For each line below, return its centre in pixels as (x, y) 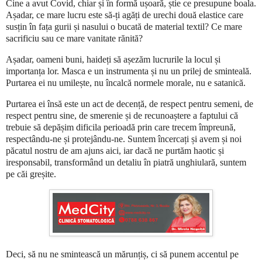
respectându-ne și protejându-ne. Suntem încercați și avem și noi (124, 139)
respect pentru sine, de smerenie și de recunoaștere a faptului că (122, 115)
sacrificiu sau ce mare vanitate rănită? (74, 38)
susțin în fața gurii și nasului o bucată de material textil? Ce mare (124, 26)
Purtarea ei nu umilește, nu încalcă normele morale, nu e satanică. (126, 82)
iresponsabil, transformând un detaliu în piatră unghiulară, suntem (126, 162)
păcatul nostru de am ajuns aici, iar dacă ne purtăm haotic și (115, 150)
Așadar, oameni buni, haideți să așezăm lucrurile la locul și (113, 59)
